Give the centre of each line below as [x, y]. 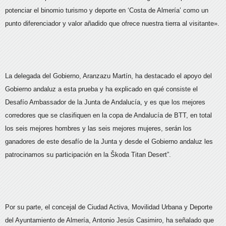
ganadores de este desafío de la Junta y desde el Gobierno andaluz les [109, 141]
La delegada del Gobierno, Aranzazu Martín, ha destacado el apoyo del [108, 76]
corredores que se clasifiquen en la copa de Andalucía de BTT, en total [108, 115]
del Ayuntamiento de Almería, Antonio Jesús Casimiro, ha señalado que [109, 220]
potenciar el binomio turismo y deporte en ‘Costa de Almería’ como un [107, 10]
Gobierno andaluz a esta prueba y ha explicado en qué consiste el [101, 89]
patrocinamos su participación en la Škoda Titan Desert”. [88, 154]
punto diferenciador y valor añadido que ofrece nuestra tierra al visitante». [112, 23]
